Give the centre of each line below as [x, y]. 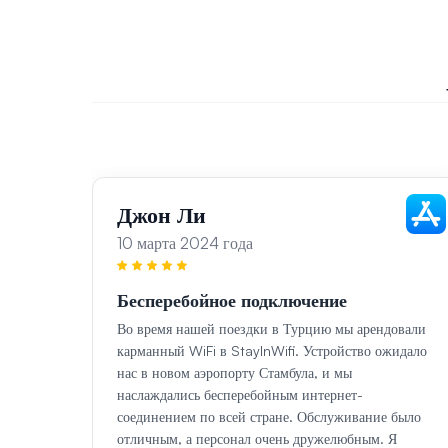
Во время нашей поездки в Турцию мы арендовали [271, 329]
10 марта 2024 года [185, 243]
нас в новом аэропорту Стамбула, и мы [234, 373]
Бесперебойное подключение [232, 300]
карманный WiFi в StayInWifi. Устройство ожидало [272, 351]
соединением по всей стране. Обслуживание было [269, 417]
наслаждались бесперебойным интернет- [240, 395]
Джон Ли [161, 215]
